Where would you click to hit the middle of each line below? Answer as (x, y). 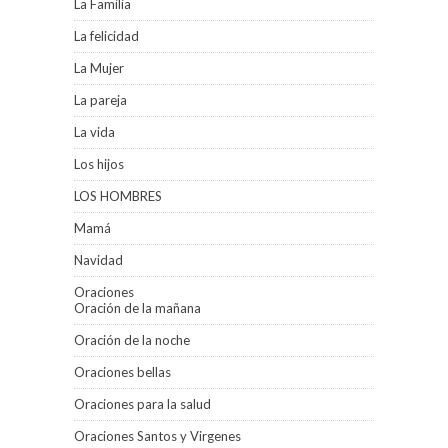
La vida (94, 132)
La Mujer (99, 68)
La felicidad (106, 36)
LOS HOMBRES (118, 196)
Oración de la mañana (137, 308)
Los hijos (99, 164)
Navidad (98, 260)
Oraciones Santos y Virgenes (157, 436)
